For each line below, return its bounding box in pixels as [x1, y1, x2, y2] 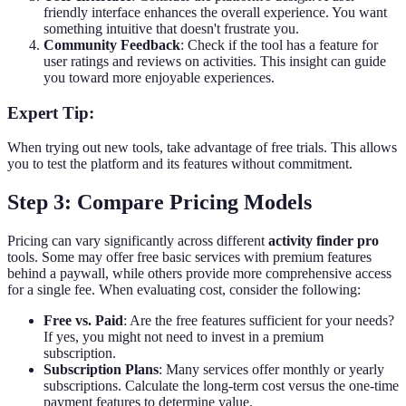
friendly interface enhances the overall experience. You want [43, 5, 387, 21]
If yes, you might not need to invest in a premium [43, 329, 324, 345]
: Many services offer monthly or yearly [159, 362, 384, 378]
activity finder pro [268, 233, 379, 249]
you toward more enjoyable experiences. [43, 70, 275, 86]
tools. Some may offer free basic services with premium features [7, 249, 372, 266]
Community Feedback [43, 37, 180, 53]
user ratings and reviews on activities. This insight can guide [43, 53, 386, 70]
